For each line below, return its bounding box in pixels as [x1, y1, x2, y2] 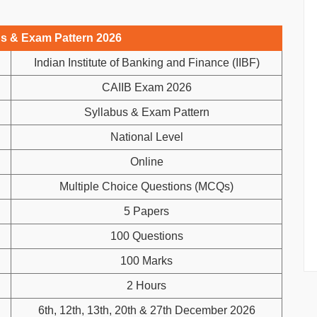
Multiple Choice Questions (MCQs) [59, 180, 234, 192]
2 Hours [127, 279, 166, 292]
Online [129, 155, 163, 168]
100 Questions [110, 229, 183, 242]
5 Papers [124, 204, 169, 217]
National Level [110, 130, 183, 143]
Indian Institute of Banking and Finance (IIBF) [33, 56, 260, 69]
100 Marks [120, 254, 173, 267]
